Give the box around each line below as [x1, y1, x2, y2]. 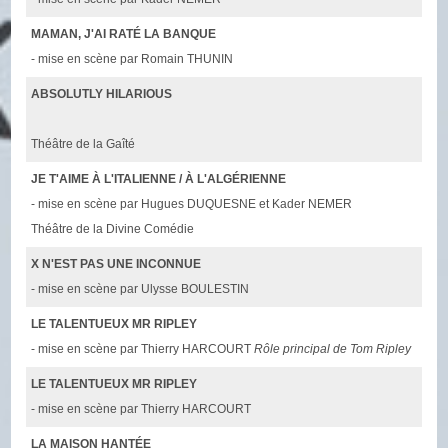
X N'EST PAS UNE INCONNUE [31, 256, 202, 271]
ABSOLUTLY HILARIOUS [31, 86, 173, 101]
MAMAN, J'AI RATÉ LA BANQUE [31, 26, 217, 41]
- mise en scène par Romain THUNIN [31, 51, 234, 66]
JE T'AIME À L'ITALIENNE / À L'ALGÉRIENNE [31, 171, 287, 186]
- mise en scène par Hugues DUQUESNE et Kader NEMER [31, 196, 353, 211]
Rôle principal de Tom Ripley [254, 341, 412, 356]
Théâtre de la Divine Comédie [31, 221, 195, 236]
